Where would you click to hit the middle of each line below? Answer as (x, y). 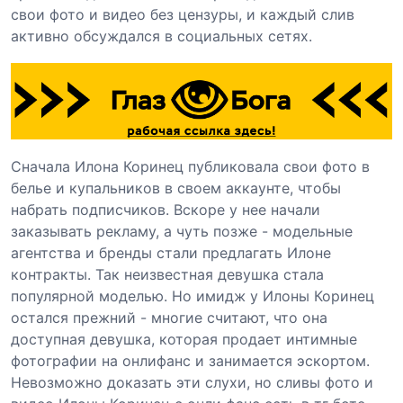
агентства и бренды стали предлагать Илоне (171, 252)
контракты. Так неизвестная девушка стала (167, 274)
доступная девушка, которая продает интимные (184, 339)
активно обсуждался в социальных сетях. (161, 36)
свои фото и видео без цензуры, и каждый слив (183, 14)
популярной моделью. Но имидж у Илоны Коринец (193, 296)
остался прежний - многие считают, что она (169, 317)
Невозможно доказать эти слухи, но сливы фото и (192, 382)
